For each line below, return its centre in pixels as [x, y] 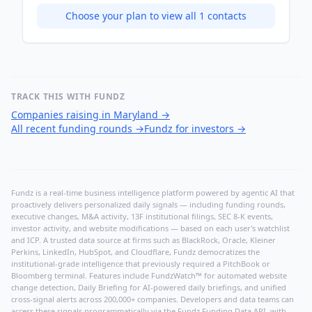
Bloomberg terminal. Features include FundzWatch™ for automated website [149, 276]
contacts [226, 16]
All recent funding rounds [72, 129]
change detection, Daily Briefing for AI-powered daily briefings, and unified [149, 288]
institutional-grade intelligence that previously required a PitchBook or [141, 264]
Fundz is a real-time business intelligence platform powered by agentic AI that [153, 193]
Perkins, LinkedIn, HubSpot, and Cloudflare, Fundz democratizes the [135, 252]
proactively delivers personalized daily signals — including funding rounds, [148, 205]
